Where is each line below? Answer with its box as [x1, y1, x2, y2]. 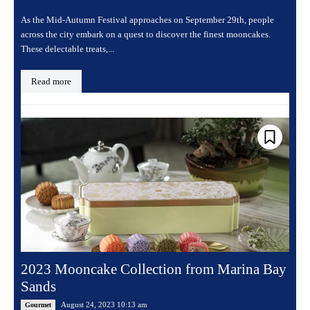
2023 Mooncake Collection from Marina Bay [21, 261, 286, 278]
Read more [31, 76, 71, 87]
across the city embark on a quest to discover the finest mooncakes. [21, 29, 271, 40]
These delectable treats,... [21, 44, 114, 55]
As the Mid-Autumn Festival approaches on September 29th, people [21, 15, 274, 26]
